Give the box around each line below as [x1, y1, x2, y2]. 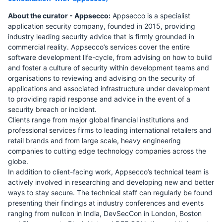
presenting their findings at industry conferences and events [8, 198, 204, 207]
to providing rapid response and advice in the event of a [8, 94, 190, 103]
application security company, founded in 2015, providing [8, 21, 195, 30]
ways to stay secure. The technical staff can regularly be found [8, 188, 213, 197]
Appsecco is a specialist [111, 11, 190, 20]
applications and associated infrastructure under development [8, 84, 210, 93]
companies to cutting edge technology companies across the [8, 146, 206, 155]
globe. [8, 157, 28, 166]
